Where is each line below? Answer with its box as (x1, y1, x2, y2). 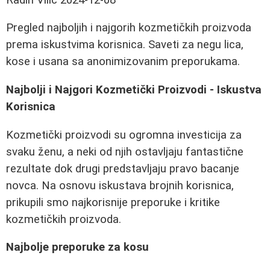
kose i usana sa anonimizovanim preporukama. (6, 55, 240, 69)
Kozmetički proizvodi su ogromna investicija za (6, 128, 242, 142)
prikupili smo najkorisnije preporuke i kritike (6, 195, 220, 209)
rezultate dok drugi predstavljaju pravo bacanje (6, 162, 239, 175)
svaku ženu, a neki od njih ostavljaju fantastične (6, 145, 243, 159)
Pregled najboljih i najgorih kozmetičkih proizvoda (6, 21, 251, 35)
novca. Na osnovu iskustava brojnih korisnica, (6, 178, 234, 192)
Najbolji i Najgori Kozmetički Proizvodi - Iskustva (6, 83, 262, 97)
